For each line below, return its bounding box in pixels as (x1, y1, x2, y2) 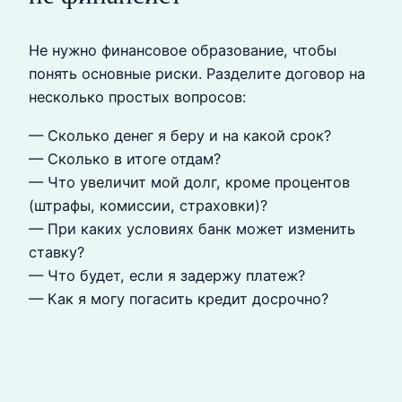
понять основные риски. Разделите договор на (29, 65, 365, 83)
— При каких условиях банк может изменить (29, 219, 355, 238)
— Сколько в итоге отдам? (29, 149, 221, 168)
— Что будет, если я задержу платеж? (29, 266, 305, 284)
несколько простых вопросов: (29, 88, 246, 107)
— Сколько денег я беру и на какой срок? (29, 126, 331, 144)
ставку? (29, 242, 84, 261)
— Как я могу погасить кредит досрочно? (29, 289, 328, 308)
